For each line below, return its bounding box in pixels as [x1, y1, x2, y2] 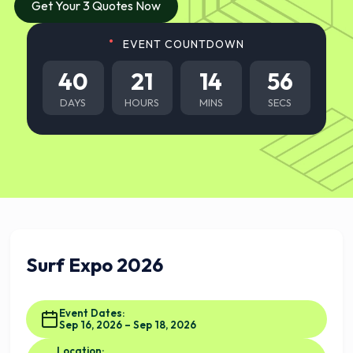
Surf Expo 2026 [26, 253, 164, 277]
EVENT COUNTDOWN [123, 37, 244, 52]
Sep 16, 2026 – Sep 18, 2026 [59, 318, 197, 332]
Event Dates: [59, 307, 126, 320]
